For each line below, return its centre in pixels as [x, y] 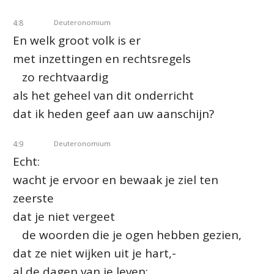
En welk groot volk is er [77, 40]
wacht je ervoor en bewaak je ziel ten [116, 180]
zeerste [33, 198]
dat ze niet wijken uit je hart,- [94, 253]
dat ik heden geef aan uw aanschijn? [113, 114]
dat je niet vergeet [64, 217]
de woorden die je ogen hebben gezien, [127, 235]
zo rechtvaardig [61, 77]
